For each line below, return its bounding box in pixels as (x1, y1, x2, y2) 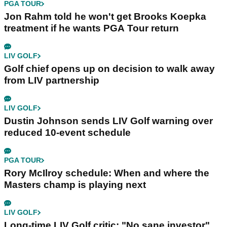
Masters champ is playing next (4, 179, 146, 191)
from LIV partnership (4, 75, 99, 86)
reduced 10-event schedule (4, 127, 131, 138)
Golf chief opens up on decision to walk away (4, 63, 215, 74)
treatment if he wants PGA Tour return (4, 23, 179, 34)
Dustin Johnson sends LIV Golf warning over (4, 116, 213, 127)
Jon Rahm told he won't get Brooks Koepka (4, 11, 206, 22)
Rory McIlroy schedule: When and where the (4, 168, 209, 179)
